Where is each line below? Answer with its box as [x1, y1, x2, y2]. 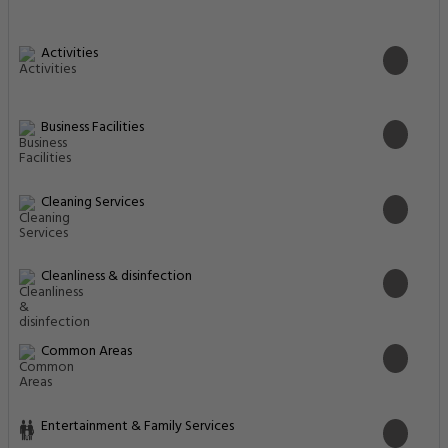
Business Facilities [41, 116, 144, 140]
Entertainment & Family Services [41, 414, 234, 438]
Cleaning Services [41, 190, 144, 214]
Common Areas [41, 340, 132, 364]
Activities [41, 41, 98, 65]
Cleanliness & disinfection [41, 265, 192, 289]
